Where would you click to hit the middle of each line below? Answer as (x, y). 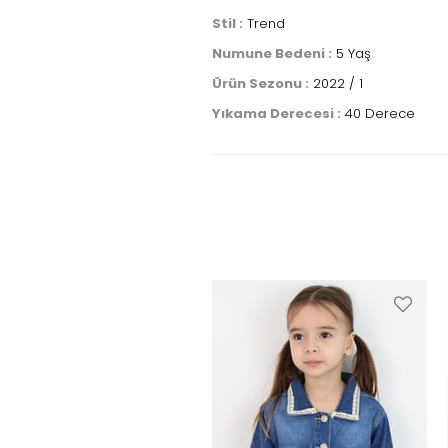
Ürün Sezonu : (260, 83)
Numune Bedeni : (272, 53)
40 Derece (378, 113)
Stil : (227, 23)
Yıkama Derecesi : (276, 113)
